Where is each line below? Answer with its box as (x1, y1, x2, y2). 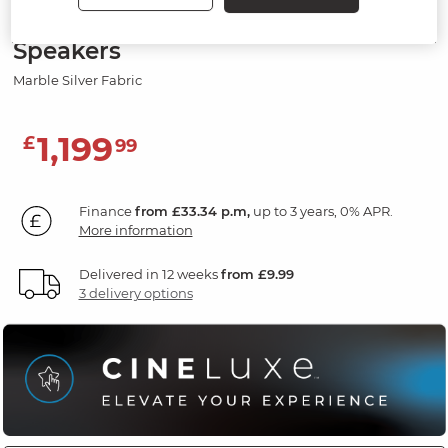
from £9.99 (220, 266, 294, 283)
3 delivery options (78, 285, 193, 302)
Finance (78, 203, 135, 220)
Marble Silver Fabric (12, 72, 142, 89)
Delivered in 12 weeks (78, 266, 221, 283)
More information (78, 222, 193, 239)
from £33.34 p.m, (134, 203, 250, 220)
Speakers (12, 37, 121, 66)
